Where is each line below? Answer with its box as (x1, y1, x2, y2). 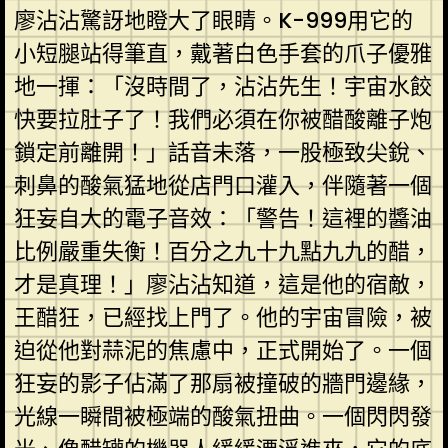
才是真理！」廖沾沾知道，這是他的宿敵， (13, 268, 432, 300)
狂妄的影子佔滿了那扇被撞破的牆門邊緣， (13, 367, 432, 399)
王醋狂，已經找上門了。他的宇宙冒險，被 (13, 301, 432, 333)
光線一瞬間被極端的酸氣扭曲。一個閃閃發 (13, 400, 432, 432)
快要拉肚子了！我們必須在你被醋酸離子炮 (13, 103, 432, 135)
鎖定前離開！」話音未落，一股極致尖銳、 (13, 136, 432, 168)
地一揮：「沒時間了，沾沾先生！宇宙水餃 (13, 70, 432, 102)
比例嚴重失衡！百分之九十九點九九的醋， (13, 235, 432, 267)
